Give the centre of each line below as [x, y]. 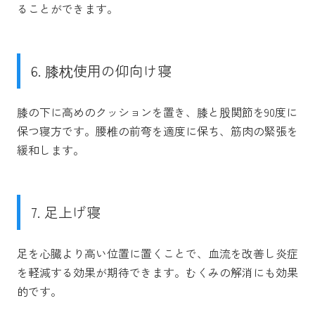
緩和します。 [51, 149]
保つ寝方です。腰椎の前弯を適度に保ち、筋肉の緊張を [157, 130]
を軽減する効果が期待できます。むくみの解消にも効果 [157, 272]
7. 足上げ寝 [66, 212]
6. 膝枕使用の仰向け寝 [101, 70]
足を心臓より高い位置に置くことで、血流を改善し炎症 [157, 253]
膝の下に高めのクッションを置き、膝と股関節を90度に [157, 111]
